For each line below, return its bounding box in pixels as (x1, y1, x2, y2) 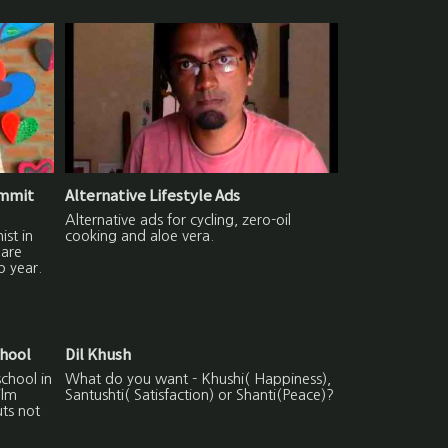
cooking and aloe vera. (65, 229, 219, 244)
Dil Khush (65, 343, 132, 365)
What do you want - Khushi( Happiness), (65, 372, 332, 387)
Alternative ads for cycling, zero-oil (65, 213, 292, 228)
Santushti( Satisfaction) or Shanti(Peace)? (65, 388, 335, 403)
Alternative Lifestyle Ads (65, 184, 241, 206)
